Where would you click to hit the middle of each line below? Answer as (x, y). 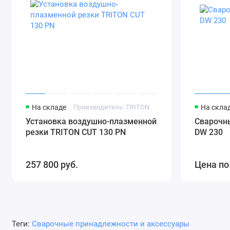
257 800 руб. (52, 165)
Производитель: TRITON (111, 107)
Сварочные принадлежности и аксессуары (110, 224)
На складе (49, 108)
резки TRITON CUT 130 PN (76, 132)
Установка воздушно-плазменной (91, 122)
